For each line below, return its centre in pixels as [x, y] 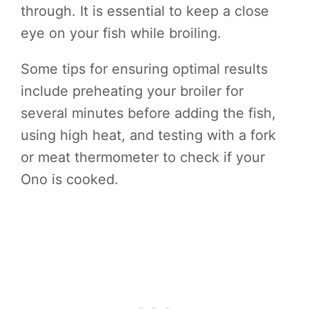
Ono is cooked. [70, 179]
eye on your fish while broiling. [121, 33]
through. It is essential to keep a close [145, 11]
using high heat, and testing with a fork [148, 135]
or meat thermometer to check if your [143, 157]
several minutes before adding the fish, [148, 113]
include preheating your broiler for [132, 91]
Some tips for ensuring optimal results [144, 69]
